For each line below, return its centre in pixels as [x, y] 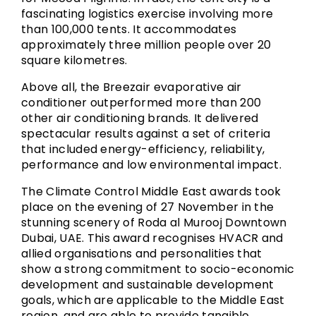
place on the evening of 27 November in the [148, 207]
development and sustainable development [148, 285]
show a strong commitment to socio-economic [158, 269]
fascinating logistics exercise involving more [147, 14]
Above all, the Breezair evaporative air [132, 87]
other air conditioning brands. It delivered [140, 118]
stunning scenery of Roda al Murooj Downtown [154, 223]
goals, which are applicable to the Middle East [153, 300]
